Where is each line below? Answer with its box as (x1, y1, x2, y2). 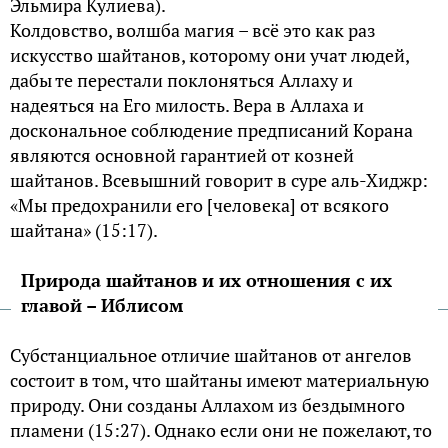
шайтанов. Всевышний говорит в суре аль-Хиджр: (10, 167, 428, 192)
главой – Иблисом (21, 292, 183, 317)
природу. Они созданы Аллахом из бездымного (10, 392, 405, 417)
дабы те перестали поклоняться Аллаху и (10, 67, 353, 92)
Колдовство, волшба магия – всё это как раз (10, 17, 376, 42)
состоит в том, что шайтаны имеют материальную (10, 367, 429, 392)
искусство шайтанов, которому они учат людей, (10, 42, 409, 67)
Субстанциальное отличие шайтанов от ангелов (10, 342, 412, 367)
